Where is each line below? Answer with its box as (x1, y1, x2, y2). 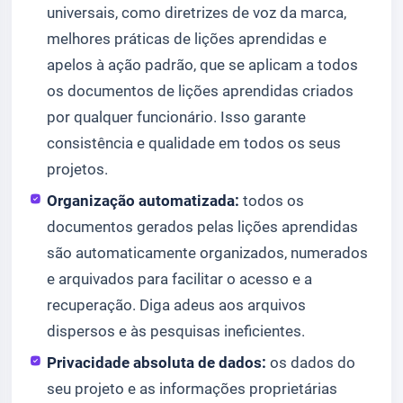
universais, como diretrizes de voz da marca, (47, 4, 347, 22)
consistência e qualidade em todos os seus (47, 134, 342, 153)
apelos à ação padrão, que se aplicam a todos (47, 56, 359, 75)
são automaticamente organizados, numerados (47, 243, 369, 262)
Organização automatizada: (47, 191, 240, 210)
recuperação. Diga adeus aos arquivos (47, 295, 307, 314)
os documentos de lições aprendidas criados (47, 82, 354, 101)
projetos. (47, 160, 109, 179)
